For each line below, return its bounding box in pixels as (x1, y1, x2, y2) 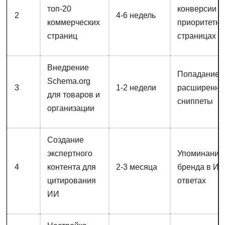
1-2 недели (116, 83, 156, 92)
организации (47, 104, 94, 113)
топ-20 (47, 5, 71, 14)
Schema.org (47, 77, 90, 86)
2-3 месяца (116, 163, 157, 172)
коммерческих (47, 18, 100, 27)
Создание (47, 136, 84, 145)
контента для (47, 163, 96, 172)
